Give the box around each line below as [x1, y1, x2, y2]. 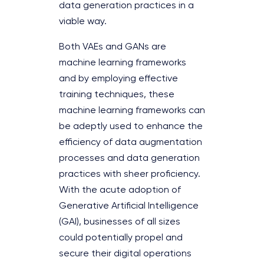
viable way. [59, 16, 111, 27]
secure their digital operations [59, 249, 192, 259]
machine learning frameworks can [59, 105, 205, 115]
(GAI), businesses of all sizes [59, 217, 180, 227]
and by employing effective [59, 74, 178, 84]
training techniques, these [59, 90, 174, 100]
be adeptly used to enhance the [59, 121, 203, 131]
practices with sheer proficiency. [59, 169, 200, 179]
